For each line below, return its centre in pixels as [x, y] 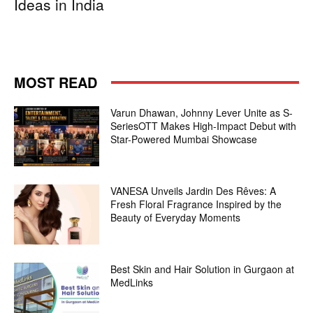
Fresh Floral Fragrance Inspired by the [196, 204]
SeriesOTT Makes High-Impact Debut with [204, 126]
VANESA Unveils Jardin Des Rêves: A [194, 190]
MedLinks [132, 282]
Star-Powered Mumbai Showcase [184, 139]
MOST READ [56, 82]
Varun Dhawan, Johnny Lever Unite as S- [202, 113]
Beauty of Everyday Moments [176, 217]
